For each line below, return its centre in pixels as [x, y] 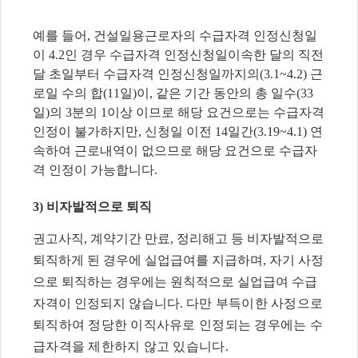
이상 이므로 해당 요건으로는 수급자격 [216, 112]
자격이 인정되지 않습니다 [106, 304]
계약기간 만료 [130, 239]
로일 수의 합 [68, 93]
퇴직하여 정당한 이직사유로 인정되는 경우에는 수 [178, 325]
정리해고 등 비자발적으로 [250, 239]
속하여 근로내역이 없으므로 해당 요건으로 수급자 [175, 150]
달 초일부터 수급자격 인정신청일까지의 [146, 74]
